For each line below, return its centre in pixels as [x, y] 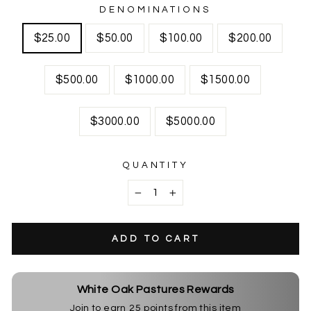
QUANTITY [155, 165]
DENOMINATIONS [155, 10]
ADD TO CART [155, 239]
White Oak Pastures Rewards [155, 289]
